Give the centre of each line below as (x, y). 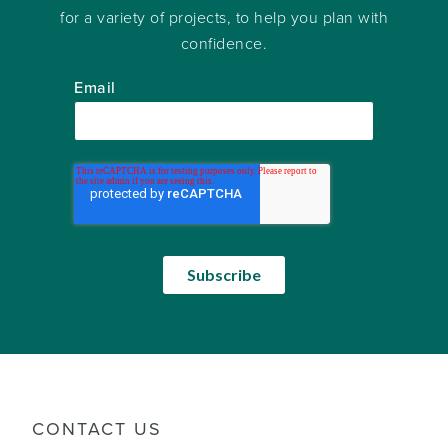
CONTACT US (97, 429)
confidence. (224, 44)
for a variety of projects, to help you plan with (224, 18)
